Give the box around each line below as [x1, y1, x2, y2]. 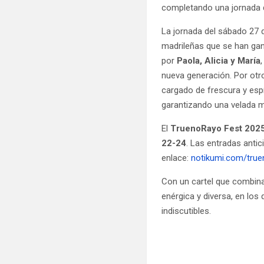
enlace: [161, 152, 192, 163]
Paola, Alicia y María [177, 55, 261, 66]
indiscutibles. [161, 205, 212, 216]
